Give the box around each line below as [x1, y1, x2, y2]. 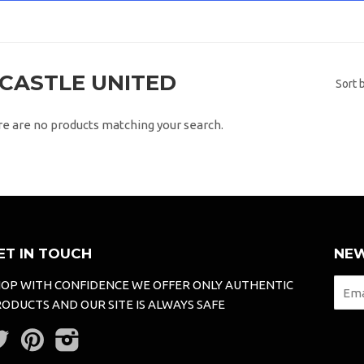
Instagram [79, 329, 136, 344]
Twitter [9, 329, 52, 344]
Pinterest [44, 329, 98, 344]
